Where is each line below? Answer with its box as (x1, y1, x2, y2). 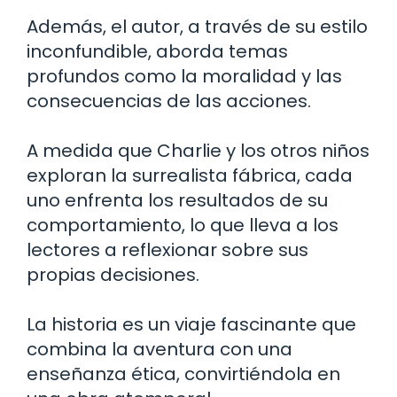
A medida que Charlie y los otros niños (27, 137, 370, 163)
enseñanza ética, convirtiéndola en (27, 361, 340, 386)
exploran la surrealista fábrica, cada (27, 162, 353, 188)
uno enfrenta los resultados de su (27, 187, 328, 213)
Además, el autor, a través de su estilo (27, 13, 368, 39)
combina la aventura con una (27, 336, 292, 362)
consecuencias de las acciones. (27, 88, 311, 113)
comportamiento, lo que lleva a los (27, 212, 339, 237)
